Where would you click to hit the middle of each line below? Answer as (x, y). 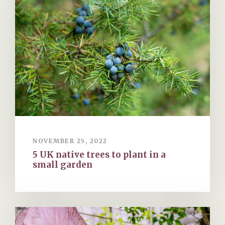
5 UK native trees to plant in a (99, 155)
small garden (63, 165)
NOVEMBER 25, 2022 (70, 141)
